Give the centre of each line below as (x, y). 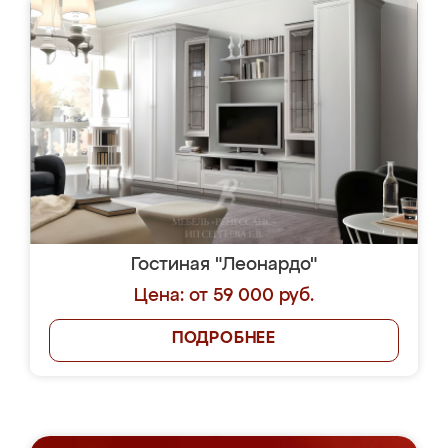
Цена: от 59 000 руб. (224, 296)
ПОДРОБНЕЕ (224, 339)
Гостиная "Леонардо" (224, 265)
